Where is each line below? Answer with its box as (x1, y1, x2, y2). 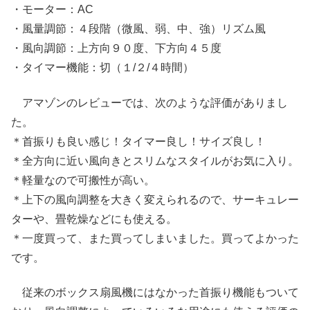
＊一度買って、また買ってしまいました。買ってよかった (11, 232, 299, 244)
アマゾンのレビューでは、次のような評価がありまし (11, 96, 288, 109)
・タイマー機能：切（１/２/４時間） (11, 62, 194, 74)
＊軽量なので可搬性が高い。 (11, 174, 155, 186)
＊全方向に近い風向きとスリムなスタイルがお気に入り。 (11, 154, 299, 167)
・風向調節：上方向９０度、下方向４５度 (11, 42, 221, 55)
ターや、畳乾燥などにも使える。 (11, 212, 177, 225)
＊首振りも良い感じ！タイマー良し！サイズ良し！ (11, 135, 266, 147)
